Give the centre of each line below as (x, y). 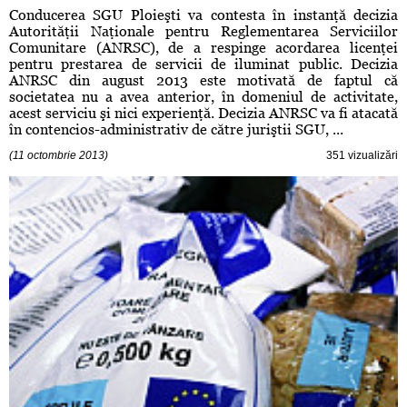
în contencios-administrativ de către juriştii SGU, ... (176, 130)
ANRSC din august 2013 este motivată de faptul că (203, 81)
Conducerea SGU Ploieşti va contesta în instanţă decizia (203, 15)
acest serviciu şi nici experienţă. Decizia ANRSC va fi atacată (203, 114)
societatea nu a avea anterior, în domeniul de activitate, (203, 97)
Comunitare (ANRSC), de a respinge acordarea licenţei (203, 48)
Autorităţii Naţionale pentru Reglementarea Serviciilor (203, 32)
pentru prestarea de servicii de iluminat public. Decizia (203, 65)
